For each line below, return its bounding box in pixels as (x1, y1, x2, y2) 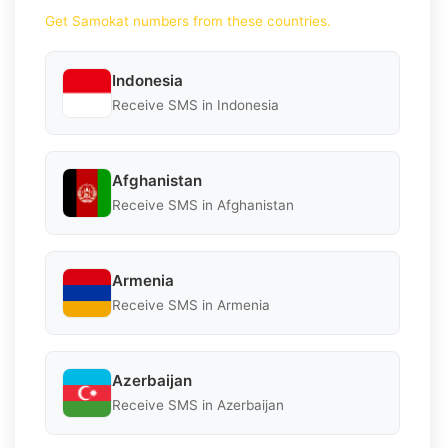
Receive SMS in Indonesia (112, 97, 279, 114)
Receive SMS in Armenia (112, 297, 270, 314)
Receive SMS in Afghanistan (112, 197, 294, 214)
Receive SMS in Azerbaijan (112, 397, 284, 414)
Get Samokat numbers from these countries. (45, 12, 331, 29)
